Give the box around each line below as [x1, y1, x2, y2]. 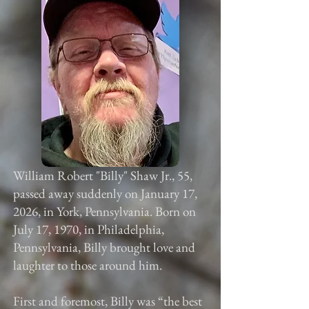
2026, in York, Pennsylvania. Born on [13, 203, 196, 220]
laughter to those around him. [13, 257, 162, 274]
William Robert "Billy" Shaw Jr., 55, [13, 167, 192, 184]
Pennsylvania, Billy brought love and [13, 239, 195, 256]
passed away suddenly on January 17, [13, 185, 197, 202]
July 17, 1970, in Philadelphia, [13, 221, 164, 238]
